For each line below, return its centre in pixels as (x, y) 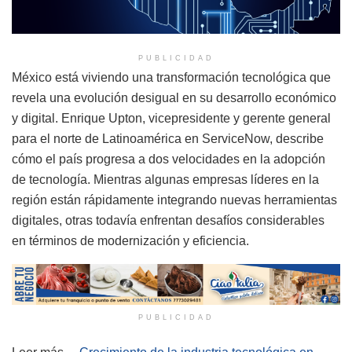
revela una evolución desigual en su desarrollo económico (174, 97)
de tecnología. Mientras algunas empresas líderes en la (165, 179)
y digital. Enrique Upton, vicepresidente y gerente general (171, 118)
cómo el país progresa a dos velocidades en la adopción (169, 159)
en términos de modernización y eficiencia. (130, 240)
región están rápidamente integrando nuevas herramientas (174, 200)
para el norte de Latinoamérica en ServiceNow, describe (168, 138)
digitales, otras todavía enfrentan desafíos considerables (168, 220)
